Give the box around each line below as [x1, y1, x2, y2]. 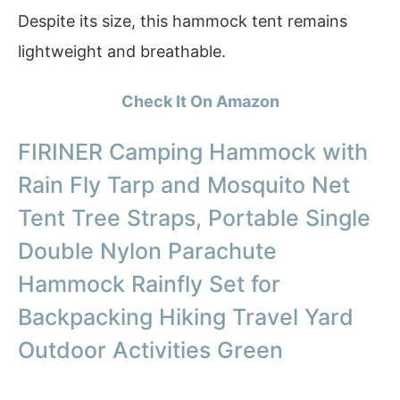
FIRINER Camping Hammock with [18, 138, 368, 166]
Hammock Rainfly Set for [18, 271, 280, 298]
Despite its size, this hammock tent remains [18, 12, 347, 31]
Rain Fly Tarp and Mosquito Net [18, 171, 350, 199]
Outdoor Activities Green [18, 337, 283, 364]
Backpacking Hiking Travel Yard [18, 304, 354, 331]
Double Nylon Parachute [18, 237, 277, 265]
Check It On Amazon [121, 91, 279, 111]
